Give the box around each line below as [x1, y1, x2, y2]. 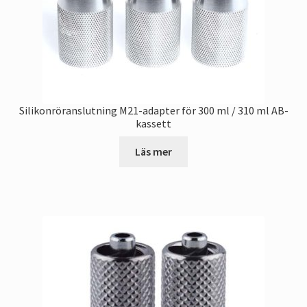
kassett [136, 116, 171, 131]
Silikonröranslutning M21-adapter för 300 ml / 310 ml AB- [19, 103, 288, 118]
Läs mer [135, 144, 172, 158]
